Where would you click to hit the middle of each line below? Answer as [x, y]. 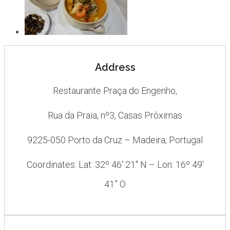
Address [115, 67]
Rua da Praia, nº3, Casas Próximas [115, 115]
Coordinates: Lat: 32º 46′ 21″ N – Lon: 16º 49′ [115, 164]
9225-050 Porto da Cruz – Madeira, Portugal [115, 140]
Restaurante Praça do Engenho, [115, 90]
